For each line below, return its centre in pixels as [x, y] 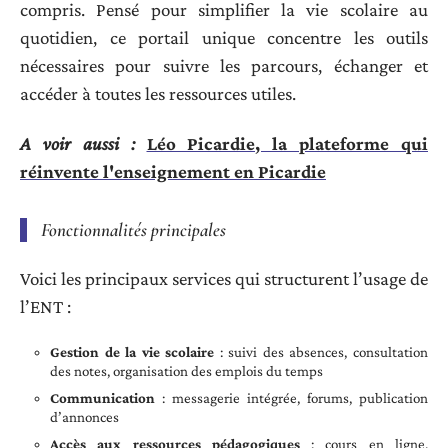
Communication [102, 398]
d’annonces [84, 417]
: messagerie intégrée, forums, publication [291, 398]
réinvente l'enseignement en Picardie [173, 172]
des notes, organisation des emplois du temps [186, 371]
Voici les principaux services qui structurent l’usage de [224, 278]
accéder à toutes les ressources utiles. [158, 93]
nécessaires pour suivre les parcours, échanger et [224, 65]
